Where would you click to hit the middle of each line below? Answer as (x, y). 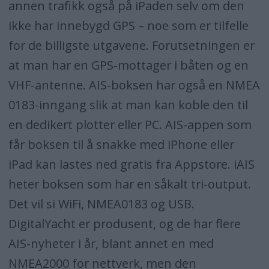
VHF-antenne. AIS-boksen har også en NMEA (134, 85)
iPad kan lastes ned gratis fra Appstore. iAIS (131, 164)
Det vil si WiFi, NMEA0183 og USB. (101, 204)
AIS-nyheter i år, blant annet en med (111, 243)
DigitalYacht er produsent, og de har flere (124, 223)
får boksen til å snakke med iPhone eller (121, 144)
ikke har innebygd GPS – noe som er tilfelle (128, 25)
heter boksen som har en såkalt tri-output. (129, 184)
